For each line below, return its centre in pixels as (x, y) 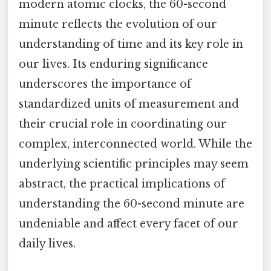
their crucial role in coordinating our (123, 124)
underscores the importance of (105, 84)
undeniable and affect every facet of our (129, 224)
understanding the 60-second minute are (132, 204)
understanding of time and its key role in (131, 44)
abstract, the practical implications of (122, 184)
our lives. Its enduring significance (113, 64)
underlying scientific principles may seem (134, 164)
